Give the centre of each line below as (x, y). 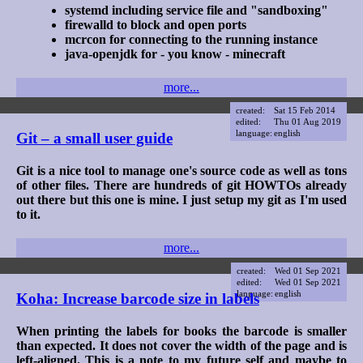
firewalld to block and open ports (156, 24)
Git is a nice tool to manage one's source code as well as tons (181, 170)
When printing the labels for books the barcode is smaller (181, 331)
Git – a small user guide (94, 138)
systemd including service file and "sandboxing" (196, 10)
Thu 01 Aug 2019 (307, 121)
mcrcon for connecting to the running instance (191, 39)
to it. (28, 214)
